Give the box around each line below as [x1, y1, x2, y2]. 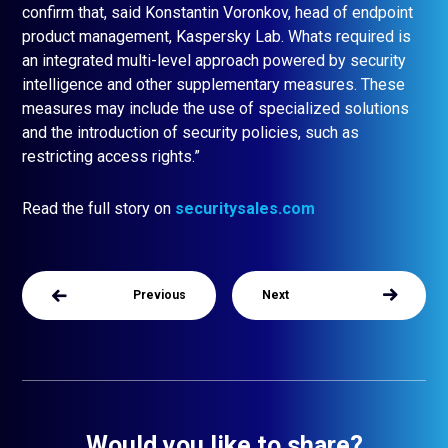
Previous [132, 288, 186, 303]
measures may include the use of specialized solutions [22, 99, 409, 119]
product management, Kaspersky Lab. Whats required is [22, 27, 411, 47]
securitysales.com [175, 199, 315, 219]
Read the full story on [22, 199, 175, 219]
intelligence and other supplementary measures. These [22, 75, 405, 95]
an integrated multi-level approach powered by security [22, 51, 406, 71]
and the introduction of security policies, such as [22, 123, 359, 143]
